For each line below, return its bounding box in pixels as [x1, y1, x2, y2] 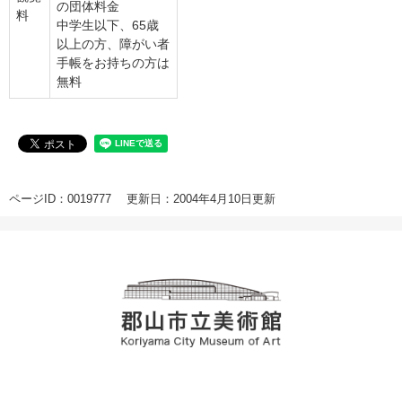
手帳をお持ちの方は [57, 56, 170, 71]
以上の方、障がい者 [57, 37, 170, 52]
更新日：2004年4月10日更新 [127, 192, 275, 206]
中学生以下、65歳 [57, 18, 159, 33]
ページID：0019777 [9, 192, 111, 206]
